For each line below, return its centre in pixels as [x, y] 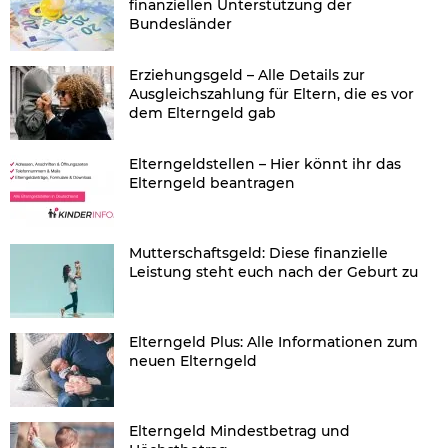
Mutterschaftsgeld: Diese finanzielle [258, 253]
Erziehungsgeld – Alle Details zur [247, 75]
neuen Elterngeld [193, 361]
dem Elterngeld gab [202, 113]
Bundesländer [180, 24]
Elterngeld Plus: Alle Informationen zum [273, 342]
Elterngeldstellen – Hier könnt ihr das [265, 164]
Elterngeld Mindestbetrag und [239, 431]
